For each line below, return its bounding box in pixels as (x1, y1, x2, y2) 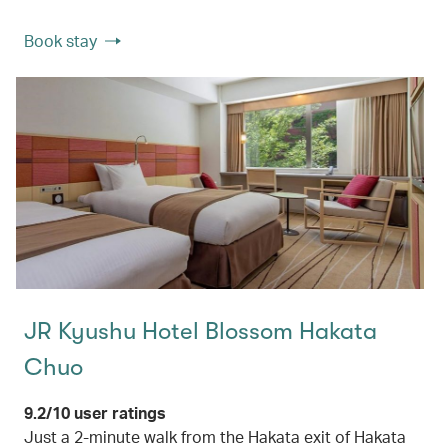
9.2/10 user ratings (24, 402, 166, 424)
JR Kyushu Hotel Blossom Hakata (24, 317, 377, 346)
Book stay (24, 29, 97, 51)
